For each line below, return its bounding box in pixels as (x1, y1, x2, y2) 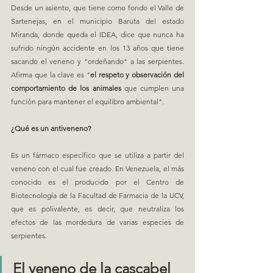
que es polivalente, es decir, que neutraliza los (11, 204, 184, 213)
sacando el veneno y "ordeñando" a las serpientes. (11, 56, 184, 66)
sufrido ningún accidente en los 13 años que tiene (11, 43, 184, 52)
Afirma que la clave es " (11, 69, 90, 79)
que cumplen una (124, 83, 185, 93)
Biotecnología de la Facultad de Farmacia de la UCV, (11, 190, 184, 200)
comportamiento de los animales (11, 83, 124, 93)
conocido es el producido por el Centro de (11, 177, 184, 186)
